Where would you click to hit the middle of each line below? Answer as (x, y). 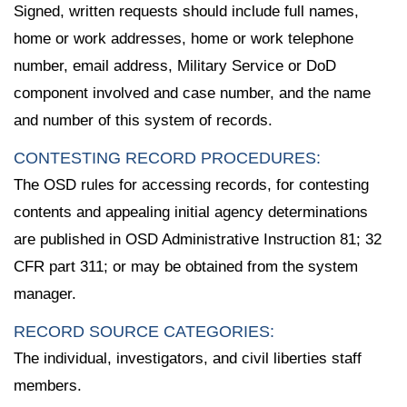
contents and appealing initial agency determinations (191, 213)
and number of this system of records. (143, 121)
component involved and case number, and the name (192, 94)
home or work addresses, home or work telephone (184, 39)
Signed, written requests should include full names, (186, 12)
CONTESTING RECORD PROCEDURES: (167, 159)
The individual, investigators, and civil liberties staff (188, 358)
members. (48, 385)
